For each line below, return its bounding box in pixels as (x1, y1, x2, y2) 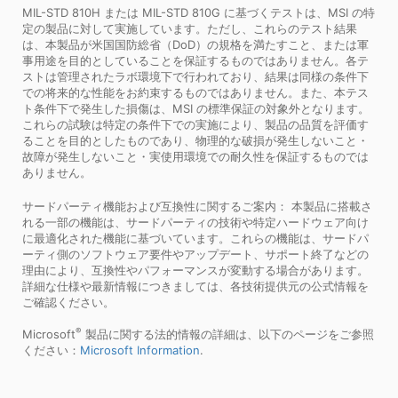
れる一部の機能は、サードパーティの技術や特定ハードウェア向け (22, 214, 369, 229)
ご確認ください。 (22, 294, 115, 309)
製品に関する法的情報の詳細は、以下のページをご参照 (82, 326, 374, 341)
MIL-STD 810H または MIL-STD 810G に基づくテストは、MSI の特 (22, 4, 375, 20)
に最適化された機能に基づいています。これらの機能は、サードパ (22, 230, 369, 245)
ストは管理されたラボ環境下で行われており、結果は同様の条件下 (22, 68, 369, 84)
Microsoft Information (80, 342, 200, 357)
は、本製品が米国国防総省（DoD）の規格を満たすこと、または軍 (22, 36, 369, 52)
